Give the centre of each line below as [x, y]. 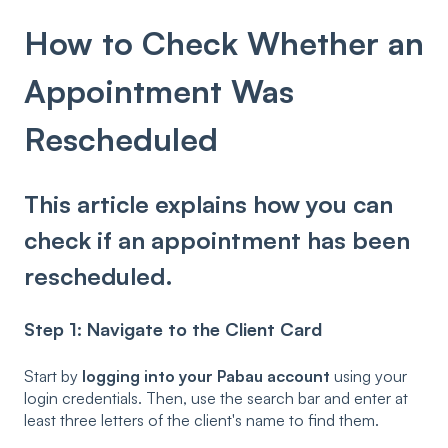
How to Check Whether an [224, 43]
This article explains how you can [208, 203]
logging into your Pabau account [206, 376]
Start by [53, 376]
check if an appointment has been [217, 239]
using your [368, 376]
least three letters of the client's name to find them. [201, 420]
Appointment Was [159, 91]
